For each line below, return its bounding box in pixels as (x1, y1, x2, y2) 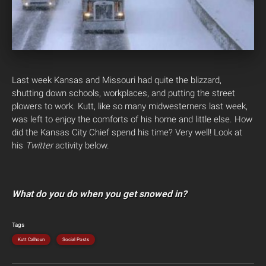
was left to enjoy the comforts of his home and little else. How (12, 113, 252, 125)
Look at (211, 126, 242, 138)
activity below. (53, 140, 109, 151)
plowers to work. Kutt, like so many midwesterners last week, (12, 100, 248, 112)
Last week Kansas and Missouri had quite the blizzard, (12, 74, 221, 85)
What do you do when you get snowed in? (12, 188, 187, 199)
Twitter (26, 140, 53, 151)
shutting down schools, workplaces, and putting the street (12, 87, 235, 99)
